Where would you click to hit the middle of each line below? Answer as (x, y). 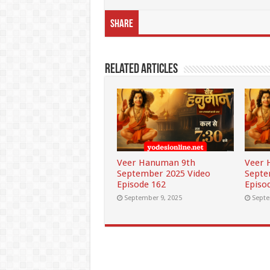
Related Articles (141, 70)
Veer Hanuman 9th (156, 162)
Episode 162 (141, 184)
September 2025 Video (163, 173)
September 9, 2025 (153, 198)
